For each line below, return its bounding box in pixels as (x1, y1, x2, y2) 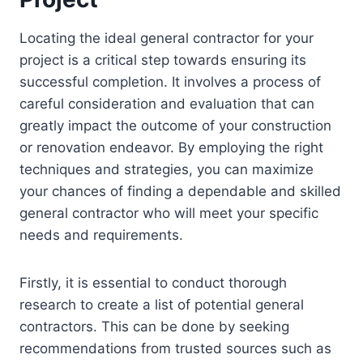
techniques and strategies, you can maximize (19, 161, 314, 178)
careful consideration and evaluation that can (19, 96, 314, 113)
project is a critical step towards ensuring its (19, 52, 306, 69)
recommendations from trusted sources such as (19, 340, 331, 357)
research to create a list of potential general (19, 297, 304, 314)
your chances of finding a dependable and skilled (19, 183, 341, 200)
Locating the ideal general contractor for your (19, 30, 314, 47)
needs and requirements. (19, 227, 183, 244)
